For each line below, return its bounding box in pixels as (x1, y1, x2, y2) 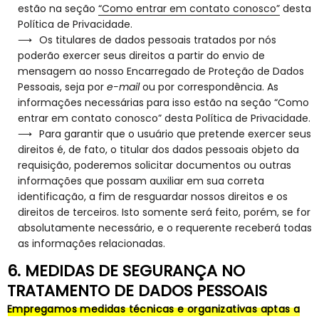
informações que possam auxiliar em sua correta (18, 173, 264, 188)
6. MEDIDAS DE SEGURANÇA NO (7, 259, 245, 282)
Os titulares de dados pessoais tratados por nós (39, 32, 276, 47)
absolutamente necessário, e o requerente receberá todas (18, 220, 312, 235)
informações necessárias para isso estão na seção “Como (18, 95, 309, 110)
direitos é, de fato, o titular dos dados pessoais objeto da (18, 142, 299, 157)
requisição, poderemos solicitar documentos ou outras (18, 157, 291, 172)
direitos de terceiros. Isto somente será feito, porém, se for (18, 204, 310, 219)
